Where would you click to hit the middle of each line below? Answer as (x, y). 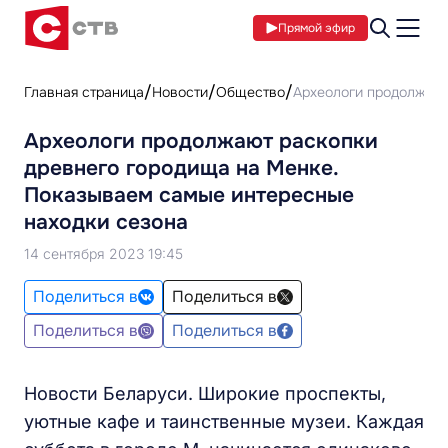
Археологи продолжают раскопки (201, 141)
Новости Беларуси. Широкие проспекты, (205, 393)
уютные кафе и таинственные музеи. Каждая (224, 421)
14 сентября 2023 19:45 (103, 253)
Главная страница (84, 92)
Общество (250, 92)
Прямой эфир (316, 28)
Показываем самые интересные (189, 195)
